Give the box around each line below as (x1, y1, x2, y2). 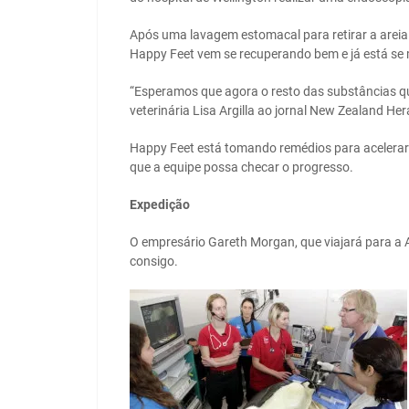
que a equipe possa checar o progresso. (130, 160, 353, 175)
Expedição (130, 197, 190, 213)
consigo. (130, 254, 178, 269)
